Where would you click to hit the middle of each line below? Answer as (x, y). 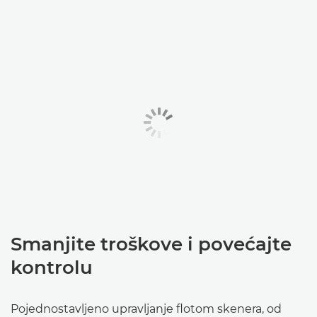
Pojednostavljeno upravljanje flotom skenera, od (146, 309)
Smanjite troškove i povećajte (151, 244)
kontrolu (52, 267)
